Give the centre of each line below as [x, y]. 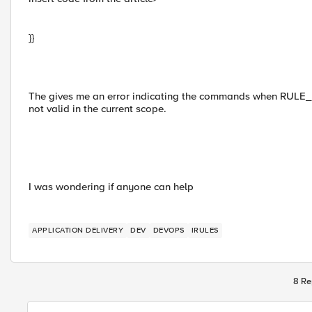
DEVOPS [169, 230]
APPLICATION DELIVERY [78, 230]
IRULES [205, 230]
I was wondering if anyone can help [111, 187]
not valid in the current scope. [97, 109]
